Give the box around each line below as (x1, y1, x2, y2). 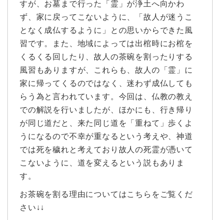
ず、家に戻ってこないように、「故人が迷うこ (20, 12, 193, 21)
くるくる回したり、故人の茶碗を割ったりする (20, 52, 193, 61)
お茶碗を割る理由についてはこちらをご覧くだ (20, 190, 193, 198)
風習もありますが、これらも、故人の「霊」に (20, 65, 193, 74)
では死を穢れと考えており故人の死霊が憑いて (20, 145, 193, 154)
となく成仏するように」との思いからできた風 (20, 26, 193, 34)
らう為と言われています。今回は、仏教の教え (20, 92, 193, 101)
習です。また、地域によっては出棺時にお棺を (20, 39, 193, 48)
